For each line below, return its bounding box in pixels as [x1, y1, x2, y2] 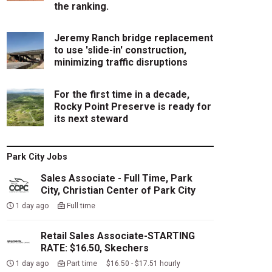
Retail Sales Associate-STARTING [40, 229, 195, 242]
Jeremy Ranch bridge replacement [54, 32, 214, 44]
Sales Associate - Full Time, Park [40, 172, 192, 184]
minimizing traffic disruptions [54, 56, 188, 69]
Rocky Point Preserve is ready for [54, 101, 212, 113]
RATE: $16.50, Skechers [40, 242, 149, 254]
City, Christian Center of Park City [40, 184, 195, 196]
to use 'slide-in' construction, [54, 44, 187, 56]
